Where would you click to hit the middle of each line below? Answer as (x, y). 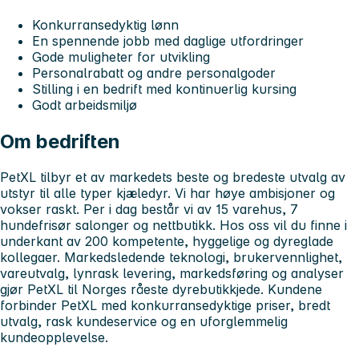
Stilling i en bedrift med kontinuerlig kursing (164, 89)
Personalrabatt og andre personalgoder (154, 73)
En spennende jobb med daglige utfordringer (168, 40)
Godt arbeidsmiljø (85, 105)
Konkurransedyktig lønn (105, 24)
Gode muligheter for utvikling (121, 56)
